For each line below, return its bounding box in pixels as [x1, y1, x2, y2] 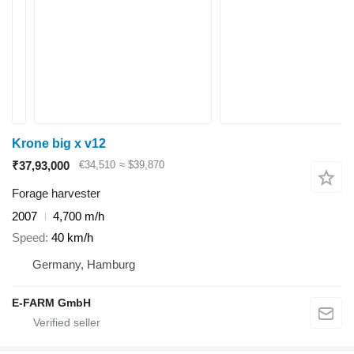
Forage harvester [12, 186, 100, 200]
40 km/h [51, 230, 93, 244]
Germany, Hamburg [32, 257, 135, 271]
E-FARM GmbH [12, 296, 91, 309]
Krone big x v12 [12, 137, 106, 150]
